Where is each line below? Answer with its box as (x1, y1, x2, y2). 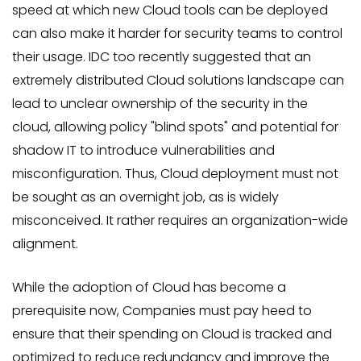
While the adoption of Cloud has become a (12, 278, 286, 297)
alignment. (12, 234, 78, 253)
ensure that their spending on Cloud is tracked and (12, 325, 332, 343)
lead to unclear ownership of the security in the (12, 94, 308, 113)
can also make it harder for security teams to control (12, 24, 342, 43)
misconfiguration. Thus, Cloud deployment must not (12, 164, 338, 183)
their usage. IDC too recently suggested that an (12, 48, 311, 66)
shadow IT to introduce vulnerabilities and (12, 141, 275, 160)
